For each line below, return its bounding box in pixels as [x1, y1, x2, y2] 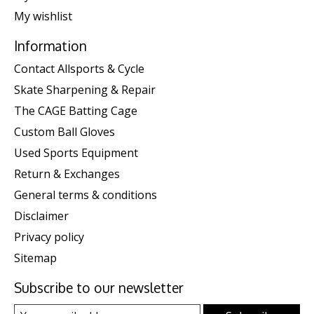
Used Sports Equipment [14, 145, 138, 161]
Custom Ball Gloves [14, 124, 115, 139]
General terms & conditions [14, 187, 157, 203]
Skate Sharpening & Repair [14, 82, 156, 97]
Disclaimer [14, 208, 69, 224]
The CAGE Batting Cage [14, 103, 137, 118]
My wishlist [14, 8, 72, 25]
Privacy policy [14, 229, 84, 245]
